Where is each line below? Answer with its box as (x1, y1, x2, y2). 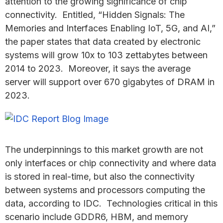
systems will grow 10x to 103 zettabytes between (5, 50, 208, 60)
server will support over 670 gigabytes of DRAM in (5, 77, 215, 87)
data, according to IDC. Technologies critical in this (5, 198, 218, 209)
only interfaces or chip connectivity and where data (5, 158, 216, 168)
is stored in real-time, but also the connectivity (5, 171, 195, 182)
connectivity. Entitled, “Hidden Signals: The (5, 9, 185, 20)
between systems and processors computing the (5, 185, 205, 195)
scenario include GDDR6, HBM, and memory (5, 212, 188, 222)
